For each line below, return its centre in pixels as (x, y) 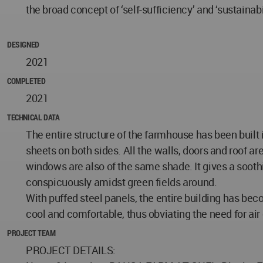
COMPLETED (26, 80)
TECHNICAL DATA (33, 117)
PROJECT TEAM (31, 232)
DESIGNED (23, 44)
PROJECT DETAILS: (71, 250)
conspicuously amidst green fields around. (122, 182)
